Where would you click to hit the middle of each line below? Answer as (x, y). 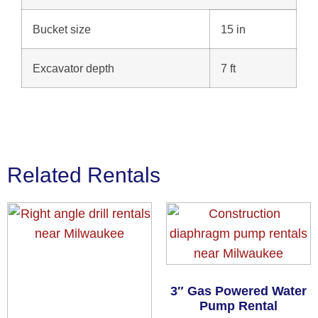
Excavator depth (73, 68)
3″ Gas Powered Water (238, 291)
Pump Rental (238, 306)
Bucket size (62, 29)
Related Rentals (84, 175)
